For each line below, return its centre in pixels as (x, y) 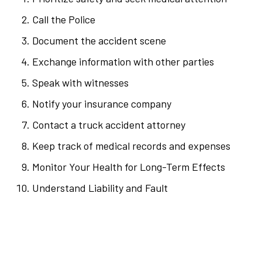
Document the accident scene (99, 41)
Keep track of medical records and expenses (131, 146)
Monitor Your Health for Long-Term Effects (129, 167)
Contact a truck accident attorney (109, 125)
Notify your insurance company (102, 104)
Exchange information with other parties (123, 62)
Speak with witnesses (80, 83)
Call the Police (64, 20)
